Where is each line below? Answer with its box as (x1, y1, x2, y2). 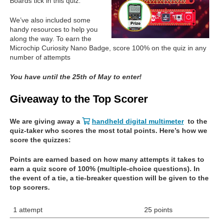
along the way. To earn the (10, 35, 91, 43)
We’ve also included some (10, 16, 90, 24)
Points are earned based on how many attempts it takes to (10, 155, 204, 164)
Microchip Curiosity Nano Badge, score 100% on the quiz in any (10, 44, 206, 52)
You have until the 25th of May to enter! (10, 73, 142, 81)
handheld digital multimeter (92, 117, 184, 126)
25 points (144, 206, 173, 214)
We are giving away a (10, 117, 82, 126)
